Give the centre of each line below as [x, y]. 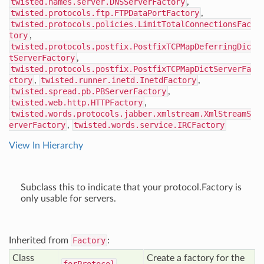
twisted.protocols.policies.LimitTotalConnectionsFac [131, 24]
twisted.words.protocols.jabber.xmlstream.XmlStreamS [131, 114]
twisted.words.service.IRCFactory [149, 125]
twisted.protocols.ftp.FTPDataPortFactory [105, 13]
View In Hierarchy [46, 146]
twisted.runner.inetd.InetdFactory [118, 80]
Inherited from [40, 240]
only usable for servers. [68, 199]
